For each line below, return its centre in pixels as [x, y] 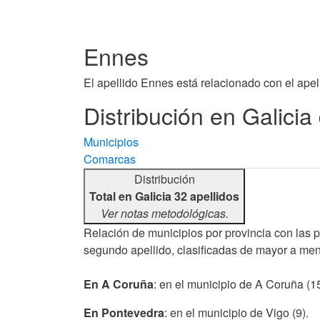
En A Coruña [119, 284]
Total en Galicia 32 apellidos [164, 196]
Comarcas [110, 159]
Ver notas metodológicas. [164, 213]
